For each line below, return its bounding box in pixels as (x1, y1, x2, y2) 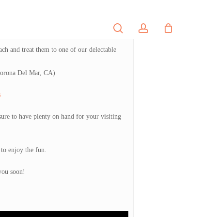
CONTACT (73, 22, 102, 34)
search (123, 22, 148, 33)
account (148, 22, 178, 33)
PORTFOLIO (15, 22, 49, 34)
